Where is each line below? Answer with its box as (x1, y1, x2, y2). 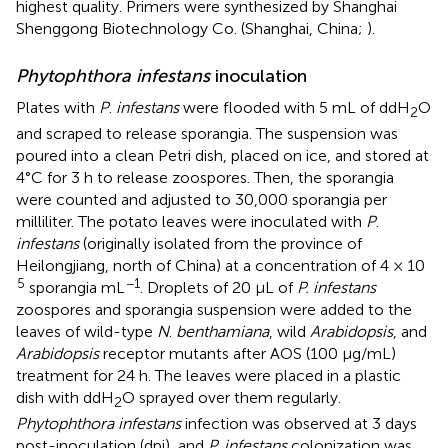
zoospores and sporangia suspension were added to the (16, 300, 412, 320)
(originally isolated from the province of (79, 234, 362, 254)
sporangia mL (25, 278, 125, 298)
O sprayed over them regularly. (122, 388, 341, 408)
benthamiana (176, 322, 269, 342)
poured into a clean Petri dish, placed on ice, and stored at (16, 146, 429, 166)
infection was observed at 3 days (181, 414, 417, 434)
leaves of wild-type (16, 322, 157, 342)
